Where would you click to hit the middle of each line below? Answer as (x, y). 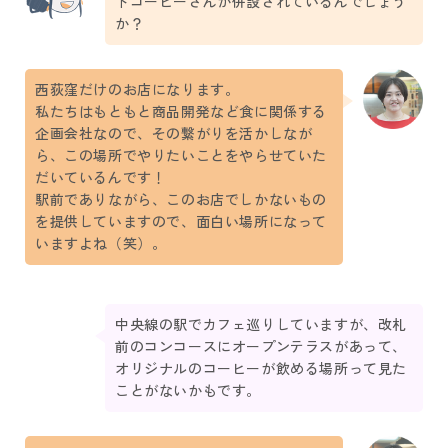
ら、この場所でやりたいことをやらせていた (181, 155)
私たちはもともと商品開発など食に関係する (181, 111)
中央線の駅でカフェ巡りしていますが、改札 (261, 324)
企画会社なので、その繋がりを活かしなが (174, 133)
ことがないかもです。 (188, 390)
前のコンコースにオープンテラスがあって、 (261, 346)
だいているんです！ (101, 177)
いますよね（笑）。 (101, 243)
